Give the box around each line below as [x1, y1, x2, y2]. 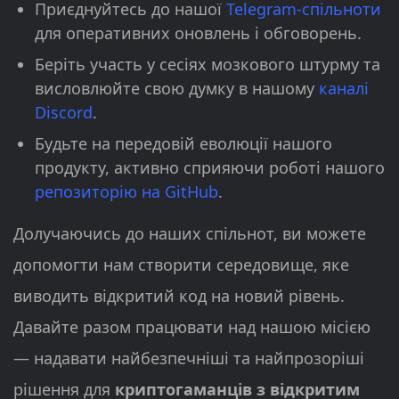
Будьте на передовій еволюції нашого [35, 132, 332, 154]
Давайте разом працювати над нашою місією [13, 315, 370, 338]
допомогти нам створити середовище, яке [13, 253, 349, 275]
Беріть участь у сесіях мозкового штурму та [35, 53, 380, 75]
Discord [35, 101, 93, 123]
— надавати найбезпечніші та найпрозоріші [13, 346, 364, 369]
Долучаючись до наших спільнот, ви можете [13, 222, 366, 244]
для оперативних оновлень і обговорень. [35, 21, 362, 44]
